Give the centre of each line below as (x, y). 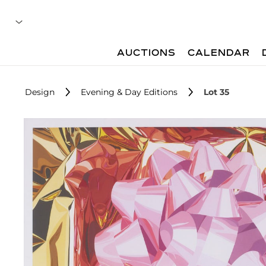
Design (40, 92)
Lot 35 (216, 92)
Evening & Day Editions (129, 92)
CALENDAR (219, 53)
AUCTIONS (147, 53)
